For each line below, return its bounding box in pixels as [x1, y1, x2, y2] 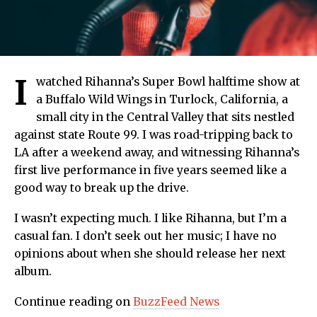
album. [14, 265, 54, 279]
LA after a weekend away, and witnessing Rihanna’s [14, 146, 299, 160]
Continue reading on [14, 295, 133, 309]
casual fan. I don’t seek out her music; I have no [14, 229, 277, 243]
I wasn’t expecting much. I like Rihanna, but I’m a [14, 212, 287, 226]
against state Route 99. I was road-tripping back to [14, 128, 293, 142]
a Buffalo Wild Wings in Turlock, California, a [36, 93, 288, 107]
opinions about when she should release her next [14, 247, 286, 261]
